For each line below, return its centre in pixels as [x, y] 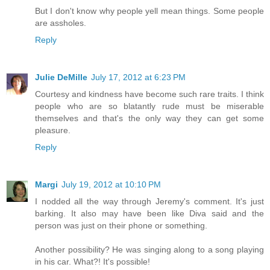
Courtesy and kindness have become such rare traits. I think [149, 94]
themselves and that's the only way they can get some [149, 118]
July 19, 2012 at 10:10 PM [111, 184]
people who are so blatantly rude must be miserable [149, 106]
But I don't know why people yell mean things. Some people [149, 11]
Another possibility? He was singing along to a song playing [149, 249]
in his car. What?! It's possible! [93, 261]
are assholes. [61, 23]
